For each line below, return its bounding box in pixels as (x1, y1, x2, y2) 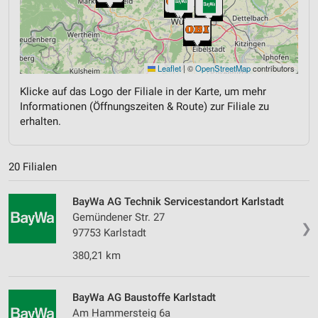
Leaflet (155, 62, 181, 74)
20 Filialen (9, 160, 57, 174)
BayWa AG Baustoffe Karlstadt (72, 291, 216, 305)
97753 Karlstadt (72, 226, 146, 240)
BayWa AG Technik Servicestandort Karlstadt (72, 195, 284, 209)
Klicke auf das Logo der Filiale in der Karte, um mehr (20, 84, 266, 98)
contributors (251, 62, 295, 74)
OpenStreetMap (195, 62, 251, 74)
